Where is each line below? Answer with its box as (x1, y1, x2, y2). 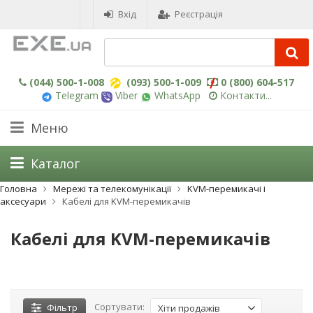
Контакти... (220, 89, 272, 103)
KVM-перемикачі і (187, 182, 265, 195)
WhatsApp (152, 89, 201, 103)
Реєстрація (175, 8, 223, 20)
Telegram (52, 89, 99, 103)
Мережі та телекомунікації (53, 182, 173, 195)
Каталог (31, 154, 80, 172)
